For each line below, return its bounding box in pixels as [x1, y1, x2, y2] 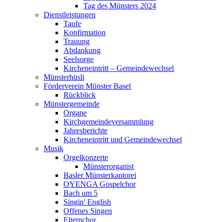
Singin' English [63, 198, 111, 207]
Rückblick [63, 91, 96, 100]
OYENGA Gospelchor [63, 180, 136, 189]
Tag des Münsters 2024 [83, 1, 156, 10]
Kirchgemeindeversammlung [63, 117, 154, 126]
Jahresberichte [63, 126, 108, 135]
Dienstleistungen [44, 10, 96, 19]
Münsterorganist [83, 162, 134, 171]
